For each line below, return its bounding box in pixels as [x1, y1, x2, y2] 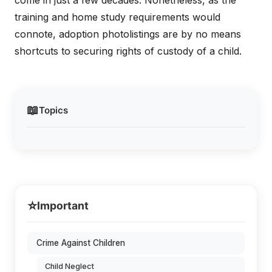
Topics [39, 104, 68, 116]
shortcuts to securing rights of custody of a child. [15, 45, 245, 57]
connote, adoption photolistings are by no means [15, 28, 241, 40]
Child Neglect [45, 262, 94, 271]
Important [37, 199, 89, 212]
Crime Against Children [36, 238, 125, 248]
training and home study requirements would [15, 11, 220, 23]
